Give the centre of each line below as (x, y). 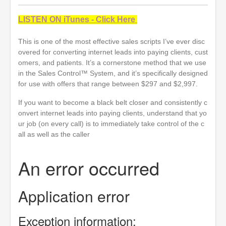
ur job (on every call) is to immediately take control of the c (111, 124)
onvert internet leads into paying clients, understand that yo (112, 113)
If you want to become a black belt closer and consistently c (113, 102)
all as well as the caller (54, 134)
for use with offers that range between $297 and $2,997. (108, 84)
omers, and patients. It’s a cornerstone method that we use (112, 63)
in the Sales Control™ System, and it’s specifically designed (113, 73)
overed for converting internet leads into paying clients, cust (113, 52)
